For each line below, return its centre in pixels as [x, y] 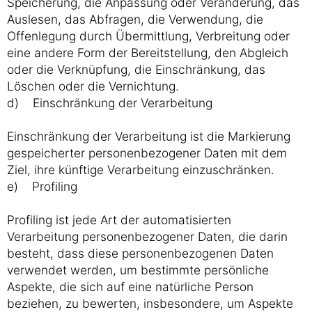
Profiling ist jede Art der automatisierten [119, 220]
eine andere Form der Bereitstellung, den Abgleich [148, 53]
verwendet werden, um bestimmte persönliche [138, 270]
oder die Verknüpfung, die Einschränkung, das [136, 69]
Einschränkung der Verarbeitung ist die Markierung [149, 136]
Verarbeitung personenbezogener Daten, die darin [147, 236]
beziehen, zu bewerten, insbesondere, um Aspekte [150, 303]
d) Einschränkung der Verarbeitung [110, 103]
